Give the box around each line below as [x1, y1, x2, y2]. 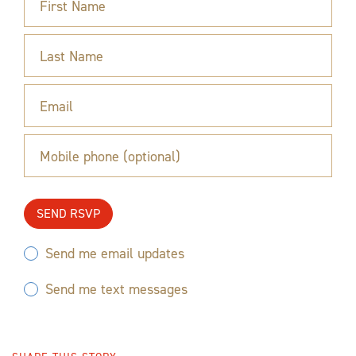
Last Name [40, 46, 103, 66]
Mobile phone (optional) [40, 146, 180, 166]
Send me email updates [45, 243, 184, 263]
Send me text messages [45, 279, 188, 299]
